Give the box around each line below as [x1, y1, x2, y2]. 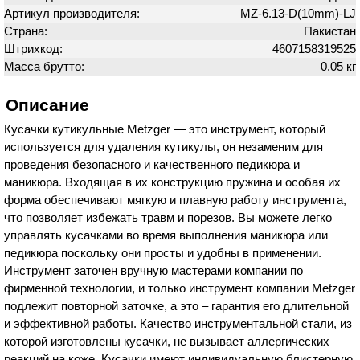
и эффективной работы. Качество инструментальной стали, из [4, 317, 352, 330]
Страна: [4, 24, 51, 38]
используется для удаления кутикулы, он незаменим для [4, 140, 323, 153]
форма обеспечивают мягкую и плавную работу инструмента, [4, 193, 346, 207]
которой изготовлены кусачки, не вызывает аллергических [4, 334, 329, 348]
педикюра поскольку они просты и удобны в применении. [4, 246, 321, 260]
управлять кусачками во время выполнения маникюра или [4, 228, 328, 242]
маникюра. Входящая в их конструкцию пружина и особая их [4, 175, 341, 189]
